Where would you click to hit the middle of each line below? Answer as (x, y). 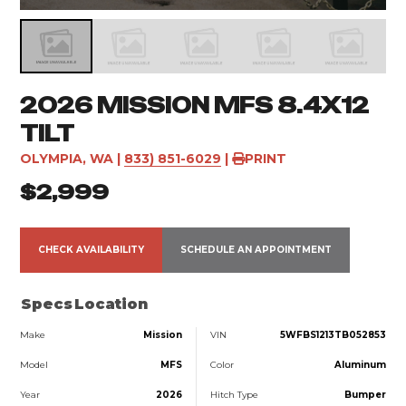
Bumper (365, 394)
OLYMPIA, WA (67, 158)
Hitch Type (234, 394)
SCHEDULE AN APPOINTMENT (256, 249)
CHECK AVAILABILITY (92, 249)
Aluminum (360, 364)
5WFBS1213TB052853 (333, 334)
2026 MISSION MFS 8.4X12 (195, 105)
